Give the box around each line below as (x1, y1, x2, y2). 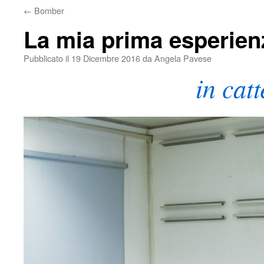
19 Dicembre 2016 (71, 52, 140, 64)
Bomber (32, 4, 64, 16)
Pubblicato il (24, 52, 69, 64)
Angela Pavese (154, 52, 212, 64)
